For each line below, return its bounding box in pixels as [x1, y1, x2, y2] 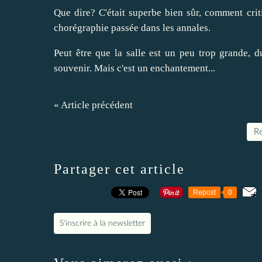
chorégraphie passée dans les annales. [54, 22, 211, 33]
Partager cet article [54, 161, 185, 177]
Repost [193, 188, 216, 196]
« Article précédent [54, 99, 133, 111]
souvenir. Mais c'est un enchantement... [54, 62, 215, 74]
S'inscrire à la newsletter [60, 219, 145, 227]
